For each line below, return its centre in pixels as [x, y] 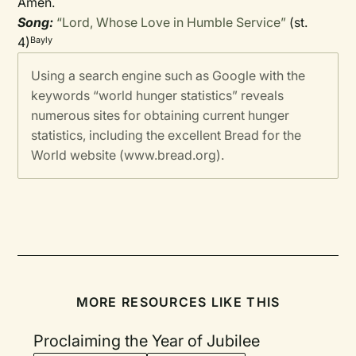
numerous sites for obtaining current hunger [161, 115]
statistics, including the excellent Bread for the [166, 135]
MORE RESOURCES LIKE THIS [178, 302]
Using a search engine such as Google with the [168, 75]
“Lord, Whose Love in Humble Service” [172, 22]
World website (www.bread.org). [128, 155]
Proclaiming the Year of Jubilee [147, 341]
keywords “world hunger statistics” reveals [158, 95]
